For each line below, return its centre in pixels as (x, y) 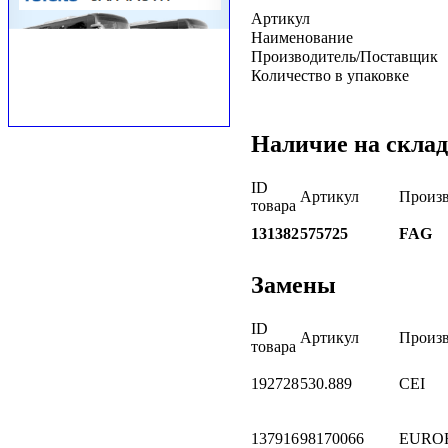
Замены (293, 284)
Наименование (302, 37)
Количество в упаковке (330, 75)
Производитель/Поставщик (344, 56)
